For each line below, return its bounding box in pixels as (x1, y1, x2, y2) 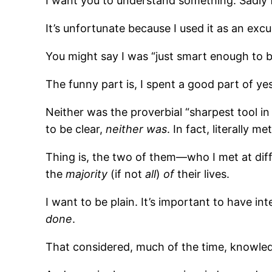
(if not (107, 168, 146, 181)
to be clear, (46, 123, 106, 136)
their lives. (174, 168, 230, 181)
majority (66, 168, 108, 181)
